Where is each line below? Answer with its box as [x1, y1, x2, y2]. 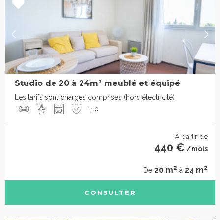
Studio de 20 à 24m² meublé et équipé [15, 78, 180, 88]
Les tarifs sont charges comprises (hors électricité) [15, 93, 175, 101]
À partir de [175, 132, 208, 140]
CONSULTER [84, 189, 136, 197]
